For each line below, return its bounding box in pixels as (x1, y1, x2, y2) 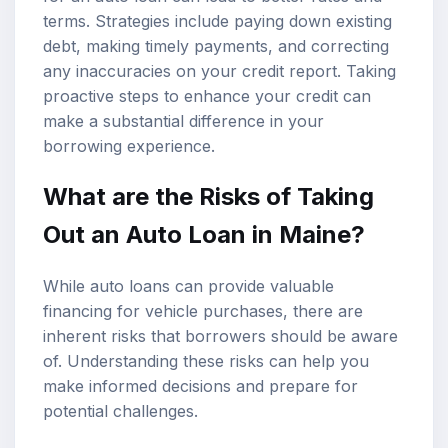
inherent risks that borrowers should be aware (43, 326, 398, 347)
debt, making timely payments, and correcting (43, 35, 389, 56)
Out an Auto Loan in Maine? (43, 220, 365, 250)
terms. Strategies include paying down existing (43, 10, 392, 31)
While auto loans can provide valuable (43, 276, 334, 297)
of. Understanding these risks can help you (43, 351, 369, 372)
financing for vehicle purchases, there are (43, 301, 363, 322)
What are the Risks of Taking (43, 182, 374, 212)
